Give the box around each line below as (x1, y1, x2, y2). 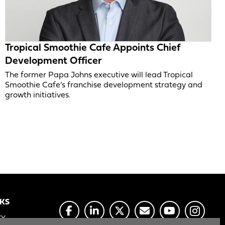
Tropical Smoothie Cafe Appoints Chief (5, 43, 180, 53)
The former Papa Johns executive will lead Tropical (5, 71, 193, 79)
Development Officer (5, 56, 102, 66)
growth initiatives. (5, 91, 70, 99)
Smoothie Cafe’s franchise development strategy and (5, 81, 202, 89)
